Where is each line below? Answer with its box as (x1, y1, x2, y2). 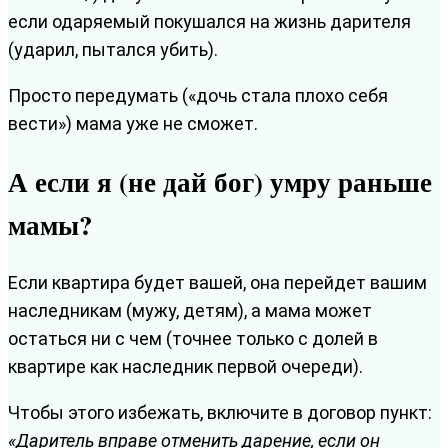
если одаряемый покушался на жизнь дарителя (8, 10, 411, 32)
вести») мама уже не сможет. (8, 112, 258, 134)
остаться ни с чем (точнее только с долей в (8, 327, 378, 349)
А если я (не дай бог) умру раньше (8, 162, 432, 202)
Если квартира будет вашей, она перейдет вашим (8, 271, 427, 293)
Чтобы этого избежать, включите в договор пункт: (8, 401, 432, 423)
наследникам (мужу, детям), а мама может (8, 299, 372, 321)
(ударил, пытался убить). (8, 38, 218, 60)
